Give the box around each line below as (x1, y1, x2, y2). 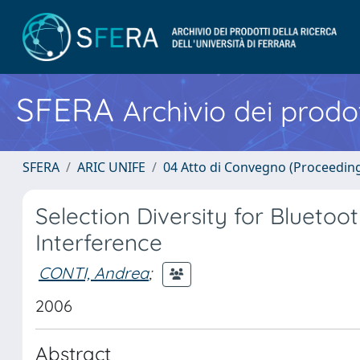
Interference (35, 228, 162, 256)
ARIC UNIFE (77, 158, 145, 176)
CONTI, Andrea (39, 262, 149, 283)
